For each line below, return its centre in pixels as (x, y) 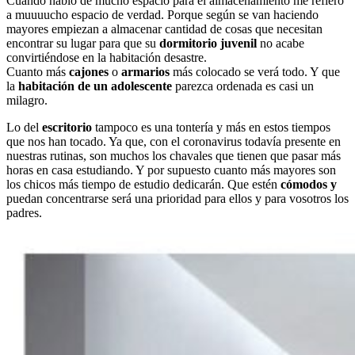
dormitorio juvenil (208, 43)
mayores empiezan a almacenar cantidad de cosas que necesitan (164, 29)
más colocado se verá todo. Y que (255, 71)
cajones (89, 71)
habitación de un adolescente (95, 86)
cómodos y (309, 184)
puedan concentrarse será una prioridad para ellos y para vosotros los (177, 198)
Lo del (24, 127)
